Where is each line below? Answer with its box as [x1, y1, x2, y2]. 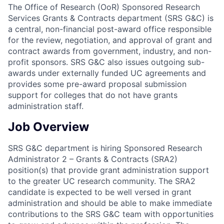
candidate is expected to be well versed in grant [8, 187, 191, 197]
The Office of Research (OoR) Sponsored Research [8, 2, 200, 12]
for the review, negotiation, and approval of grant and [8, 35, 212, 45]
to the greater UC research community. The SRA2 [8, 176, 195, 186]
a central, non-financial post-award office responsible [8, 24, 211, 34]
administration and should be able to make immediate [8, 198, 212, 208]
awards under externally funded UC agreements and [8, 68, 206, 78]
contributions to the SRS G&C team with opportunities [8, 209, 213, 219]
